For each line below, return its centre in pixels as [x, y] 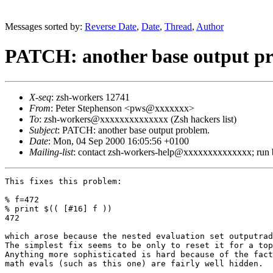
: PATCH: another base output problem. [133, 130]
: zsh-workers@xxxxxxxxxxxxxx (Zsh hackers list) [138, 119]
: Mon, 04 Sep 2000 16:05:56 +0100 [119, 141]
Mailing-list [51, 152]
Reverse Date [111, 27]
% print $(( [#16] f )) [58, 208]
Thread [178, 27]
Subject [43, 130]
